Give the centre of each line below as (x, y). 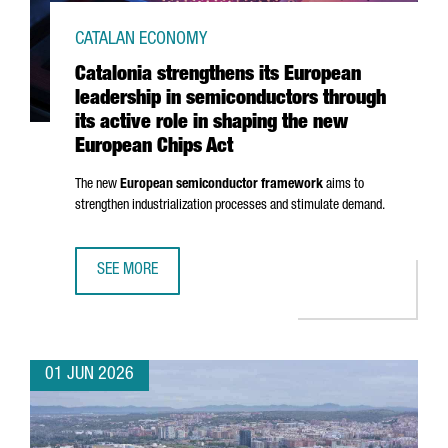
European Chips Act (154, 148)
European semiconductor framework (221, 185)
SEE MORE (127, 271)
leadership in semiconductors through (230, 100)
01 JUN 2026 (89, 375)
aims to (343, 185)
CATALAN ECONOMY (141, 40)
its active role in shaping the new (211, 124)
